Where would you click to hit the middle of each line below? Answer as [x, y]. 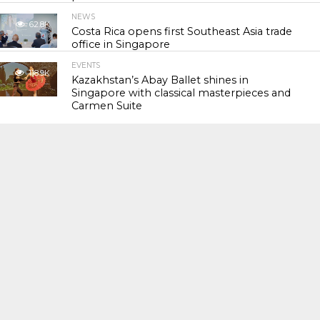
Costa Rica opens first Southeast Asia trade [182, 31]
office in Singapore [121, 44]
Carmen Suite [107, 106]
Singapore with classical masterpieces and [181, 93]
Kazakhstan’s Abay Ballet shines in [160, 80]
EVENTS [86, 65]
